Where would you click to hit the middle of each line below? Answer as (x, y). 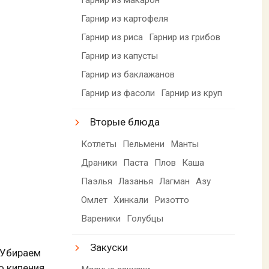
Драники (99, 162)
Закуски (109, 247)
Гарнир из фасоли (118, 93)
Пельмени (144, 144)
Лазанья (136, 181)
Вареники (101, 218)
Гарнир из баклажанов (128, 74)
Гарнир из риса (112, 37)
